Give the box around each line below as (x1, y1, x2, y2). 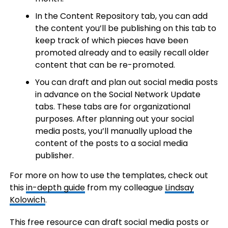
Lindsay (164, 182, 194, 193)
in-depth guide (25, 182, 85, 193)
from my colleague (84, 182, 165, 193)
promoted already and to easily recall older (35, 47, 209, 59)
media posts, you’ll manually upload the (35, 125, 192, 137)
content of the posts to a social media (35, 137, 188, 149)
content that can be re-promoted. (35, 59, 175, 71)
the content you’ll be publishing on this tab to (35, 22, 216, 34)
